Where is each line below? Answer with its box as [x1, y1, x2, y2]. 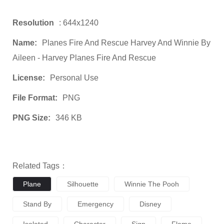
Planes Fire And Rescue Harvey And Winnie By [42, 38, 210, 47]
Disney [139, 200, 161, 208]
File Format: [12, 93, 57, 102]
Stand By [23, 200, 51, 208]
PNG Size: [12, 113, 50, 122]
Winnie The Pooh [124, 180, 179, 188]
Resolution [12, 18, 54, 27]
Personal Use [50, 73, 98, 82]
